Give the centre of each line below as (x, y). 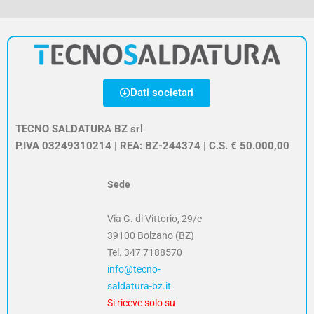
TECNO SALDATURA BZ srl (79, 129)
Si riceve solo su (142, 302)
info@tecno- (134, 269)
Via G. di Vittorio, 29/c (155, 218)
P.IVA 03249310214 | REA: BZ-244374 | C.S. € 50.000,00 (152, 145)
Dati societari (162, 92)
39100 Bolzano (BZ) (151, 235)
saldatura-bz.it (139, 286)
